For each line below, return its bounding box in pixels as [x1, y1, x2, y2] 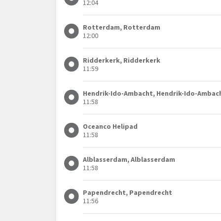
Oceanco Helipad [83, 122, 138, 131]
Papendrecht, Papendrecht [83, 188, 173, 197]
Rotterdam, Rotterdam [83, 23, 161, 32]
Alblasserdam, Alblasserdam [83, 155, 176, 164]
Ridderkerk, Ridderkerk [83, 56, 161, 65]
